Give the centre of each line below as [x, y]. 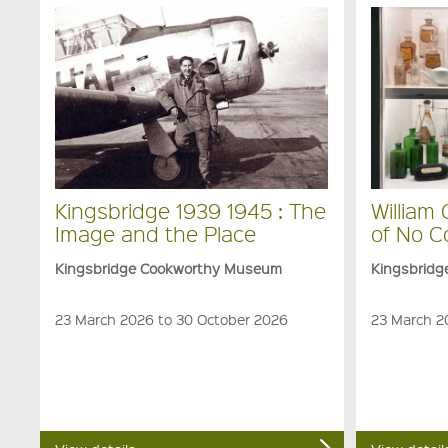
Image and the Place [156, 233]
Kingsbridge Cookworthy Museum [169, 268]
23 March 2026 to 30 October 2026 [172, 319]
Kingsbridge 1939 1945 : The [191, 210]
